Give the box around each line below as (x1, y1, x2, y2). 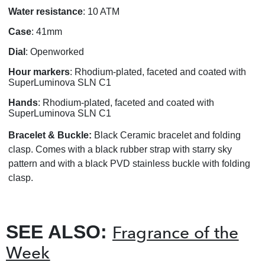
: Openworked (25, 47, 84, 57)
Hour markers (8, 67, 70, 77)
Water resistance (8, 7, 83, 17)
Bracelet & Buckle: (8, 130, 92, 141)
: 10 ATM (83, 7, 119, 17)
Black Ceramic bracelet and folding (94, 130, 241, 141)
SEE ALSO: (6, 221, 112, 243)
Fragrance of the (112, 222, 239, 243)
